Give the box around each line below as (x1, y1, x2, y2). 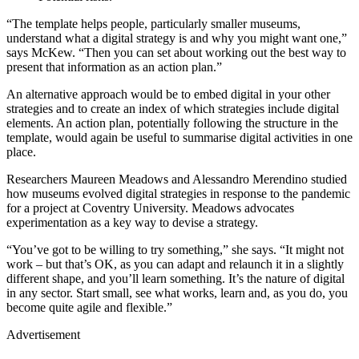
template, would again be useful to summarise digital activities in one (6, 131, 353, 145)
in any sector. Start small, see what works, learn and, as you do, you (6, 286, 348, 301)
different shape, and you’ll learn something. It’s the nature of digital (6, 272, 345, 286)
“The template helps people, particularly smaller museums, (6, 17, 301, 31)
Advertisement (6, 328, 80, 342)
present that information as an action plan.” (6, 60, 222, 75)
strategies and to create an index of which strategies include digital (6, 102, 339, 116)
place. (6, 145, 36, 159)
